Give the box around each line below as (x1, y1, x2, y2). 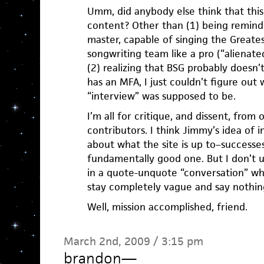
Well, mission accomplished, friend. (87, 200, 247, 213)
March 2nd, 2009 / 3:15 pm (63, 234, 203, 249)
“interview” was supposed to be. (87, 90, 236, 103)
